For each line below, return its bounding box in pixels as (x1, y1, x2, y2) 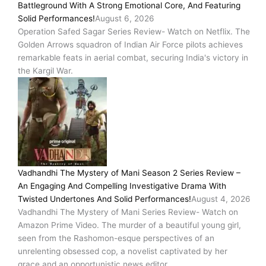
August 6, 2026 (95, 14, 154, 24)
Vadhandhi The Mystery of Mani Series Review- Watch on (18, 207, 238, 217)
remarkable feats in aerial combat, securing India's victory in (18, 53, 248, 63)
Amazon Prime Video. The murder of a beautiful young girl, (18, 220, 241, 230)
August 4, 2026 (191, 194, 251, 204)
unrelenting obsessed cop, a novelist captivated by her (18, 246, 227, 256)
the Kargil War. (18, 66, 73, 76)
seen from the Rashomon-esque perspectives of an (18, 233, 214, 243)
